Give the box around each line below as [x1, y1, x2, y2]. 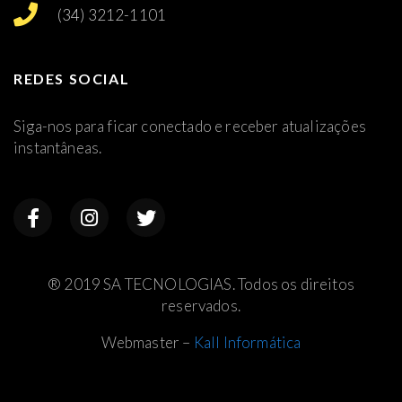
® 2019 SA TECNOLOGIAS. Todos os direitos [48, 275, 354, 294]
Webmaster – [100, 333, 194, 353]
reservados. [162, 296, 240, 316]
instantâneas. [13, 138, 102, 157]
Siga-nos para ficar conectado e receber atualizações [13, 117, 366, 135]
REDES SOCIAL [13, 70, 130, 87]
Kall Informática [193, 333, 301, 353]
